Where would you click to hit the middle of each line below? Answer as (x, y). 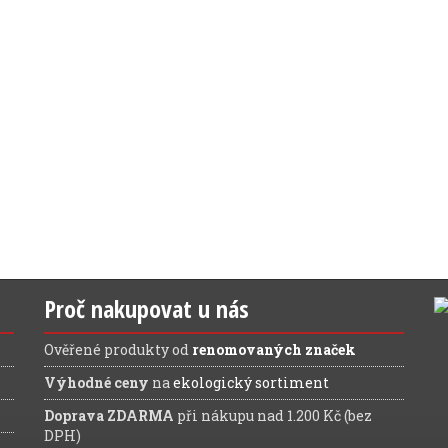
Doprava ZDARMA (109, 415)
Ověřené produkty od (118, 349)
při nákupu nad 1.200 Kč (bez (273, 415)
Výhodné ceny (98, 382)
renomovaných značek (274, 349)
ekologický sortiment (251, 382)
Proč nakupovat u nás (146, 308)
